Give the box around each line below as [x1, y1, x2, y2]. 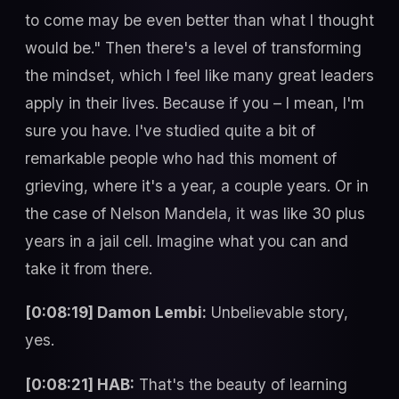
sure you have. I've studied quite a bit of [25, 121, 315, 141]
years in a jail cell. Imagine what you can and [25, 232, 348, 251]
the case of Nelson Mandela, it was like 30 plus [25, 204, 365, 224]
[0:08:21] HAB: [25, 374, 134, 394]
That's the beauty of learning [134, 374, 347, 394]
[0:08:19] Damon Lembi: [25, 303, 207, 322]
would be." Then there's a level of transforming [25, 38, 362, 58]
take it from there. [25, 259, 152, 279]
